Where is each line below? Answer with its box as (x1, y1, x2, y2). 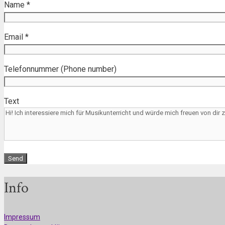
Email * (4, 32, 29, 42)
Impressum (4, 212, 40, 221)
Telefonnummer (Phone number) (4, 64, 117, 74)
